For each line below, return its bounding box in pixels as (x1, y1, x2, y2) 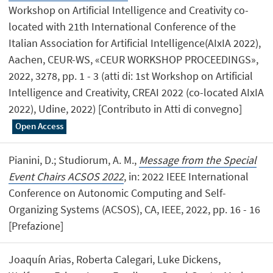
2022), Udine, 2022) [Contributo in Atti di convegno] (9, 102, 243, 116)
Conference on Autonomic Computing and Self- (9, 185, 227, 200)
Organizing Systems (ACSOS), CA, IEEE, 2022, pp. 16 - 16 (9, 202, 261, 216)
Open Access (15, 120, 63, 132)
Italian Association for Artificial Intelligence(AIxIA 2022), (9, 36, 261, 51)
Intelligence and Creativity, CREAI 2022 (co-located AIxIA (9, 85, 264, 100)
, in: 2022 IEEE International (124, 169, 249, 183)
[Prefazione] (9, 218, 64, 233)
